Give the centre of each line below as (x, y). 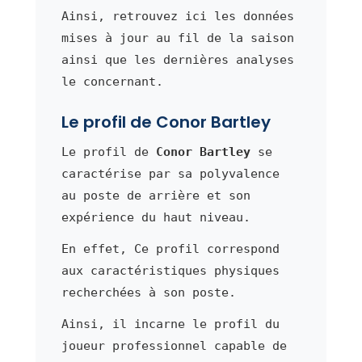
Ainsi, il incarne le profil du (170, 324)
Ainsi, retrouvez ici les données (177, 17)
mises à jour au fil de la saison (177, 38)
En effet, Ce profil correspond (170, 249)
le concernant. (112, 82)
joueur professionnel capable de (174, 346)
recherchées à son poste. (148, 293)
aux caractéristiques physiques (170, 271)
